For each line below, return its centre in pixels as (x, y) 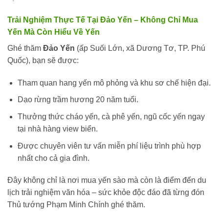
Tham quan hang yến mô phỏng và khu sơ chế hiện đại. (114, 83)
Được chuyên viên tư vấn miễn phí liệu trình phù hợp (109, 146)
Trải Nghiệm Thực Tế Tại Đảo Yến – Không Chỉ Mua (103, 20)
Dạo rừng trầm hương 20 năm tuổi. (78, 100)
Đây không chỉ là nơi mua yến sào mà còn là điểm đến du (107, 180)
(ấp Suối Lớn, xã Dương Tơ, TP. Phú (140, 48)
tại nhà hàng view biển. (57, 129)
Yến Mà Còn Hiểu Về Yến (54, 32)
